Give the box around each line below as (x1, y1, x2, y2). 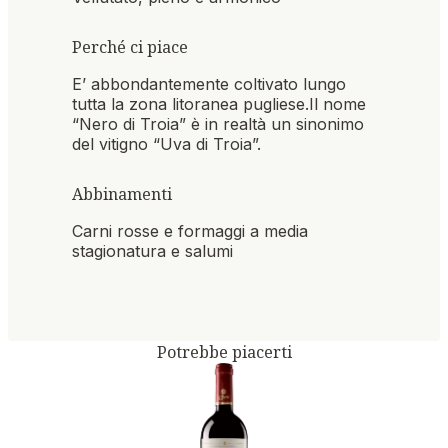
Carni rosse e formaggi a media (72, 221, 308, 242)
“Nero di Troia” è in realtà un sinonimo (72, 114, 364, 135)
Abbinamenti (72, 183, 172, 206)
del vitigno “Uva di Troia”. (72, 134, 261, 155)
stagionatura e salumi (72, 241, 233, 262)
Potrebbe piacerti (156, 341, 292, 364)
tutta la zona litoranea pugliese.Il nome (72, 94, 366, 115)
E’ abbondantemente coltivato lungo (72, 74, 346, 95)
